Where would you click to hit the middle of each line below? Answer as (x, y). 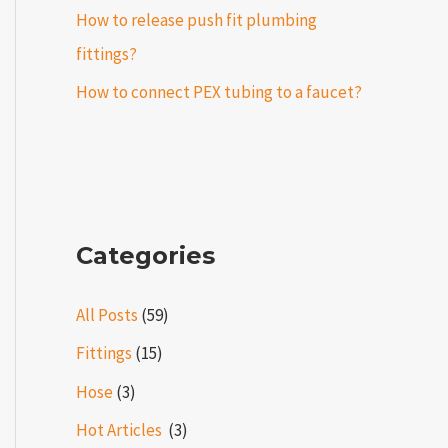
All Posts (107, 315)
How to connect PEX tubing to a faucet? (219, 92)
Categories (145, 256)
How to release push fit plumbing (196, 19)
